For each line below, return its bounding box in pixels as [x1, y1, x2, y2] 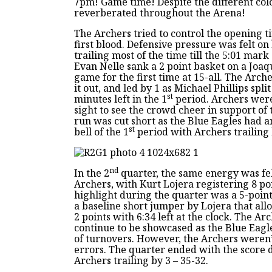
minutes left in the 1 [74, 92, 167, 106]
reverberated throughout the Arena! [74, 6, 245, 19]
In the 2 [74, 166, 109, 180]
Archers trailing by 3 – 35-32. [74, 254, 208, 267]
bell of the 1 [74, 125, 129, 138]
